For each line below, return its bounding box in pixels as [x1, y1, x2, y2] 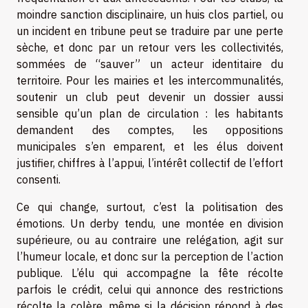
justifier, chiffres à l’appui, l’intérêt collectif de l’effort [16, 156, 283, 170]
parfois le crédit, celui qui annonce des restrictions [16, 283, 283, 296]
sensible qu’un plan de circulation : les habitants [16, 107, 283, 120]
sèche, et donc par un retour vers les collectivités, [16, 41, 283, 54]
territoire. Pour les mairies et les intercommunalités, [16, 74, 283, 87]
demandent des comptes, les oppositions [16, 123, 283, 137]
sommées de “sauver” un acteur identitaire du [16, 57, 283, 71]
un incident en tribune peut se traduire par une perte [16, 24, 283, 38]
